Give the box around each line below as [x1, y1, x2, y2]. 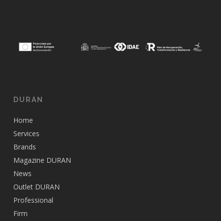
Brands [13, 142, 36, 151]
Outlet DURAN [13, 182, 60, 191]
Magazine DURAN [13, 155, 71, 165]
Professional [13, 195, 53, 205]
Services [13, 128, 39, 138]
